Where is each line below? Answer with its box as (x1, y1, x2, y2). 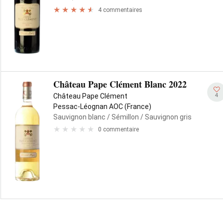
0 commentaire (98, 125, 139, 133)
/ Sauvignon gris (139, 113, 192, 121)
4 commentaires (98, 6, 142, 13)
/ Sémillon (106, 113, 139, 121)
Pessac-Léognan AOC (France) (53, 103, 151, 111)
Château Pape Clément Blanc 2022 (53, 78, 187, 91)
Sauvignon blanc (53, 113, 106, 121)
